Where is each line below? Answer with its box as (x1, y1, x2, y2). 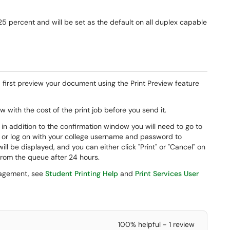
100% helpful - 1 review (118, 220, 195, 229)
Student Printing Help (45, 169, 118, 178)
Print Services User (135, 169, 199, 178)
